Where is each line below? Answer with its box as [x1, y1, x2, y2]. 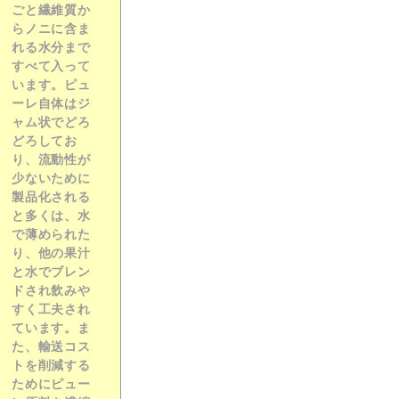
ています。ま [12, 321, 91, 335]
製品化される [12, 190, 91, 204]
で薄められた [12, 227, 91, 241]
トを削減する [12, 358, 91, 372]
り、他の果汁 [12, 246, 91, 260]
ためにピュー [12, 377, 91, 391]
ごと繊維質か [12, 3, 91, 17]
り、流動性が [12, 152, 91, 167]
